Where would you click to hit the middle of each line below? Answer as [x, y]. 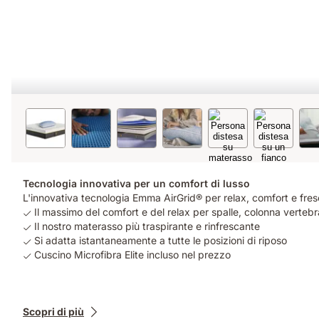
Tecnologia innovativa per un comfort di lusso [136, 183]
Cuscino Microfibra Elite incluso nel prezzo [132, 254]
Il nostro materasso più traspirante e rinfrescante [147, 226]
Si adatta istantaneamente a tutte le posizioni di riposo [161, 240]
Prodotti [43, 307]
